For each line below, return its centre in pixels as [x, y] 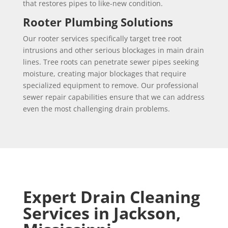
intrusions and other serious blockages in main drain [113, 50]
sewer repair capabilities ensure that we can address [113, 97]
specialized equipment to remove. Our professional [110, 85]
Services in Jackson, [102, 213]
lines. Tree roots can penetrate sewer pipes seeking [111, 62]
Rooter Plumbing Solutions [98, 22]
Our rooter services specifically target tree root [102, 38]
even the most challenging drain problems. [96, 109]
